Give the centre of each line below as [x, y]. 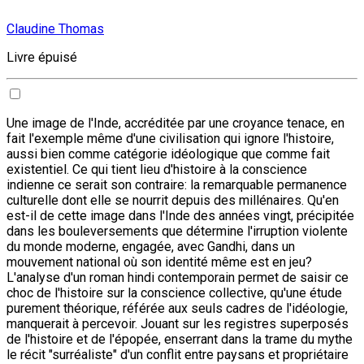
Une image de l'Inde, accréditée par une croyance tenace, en [175, 123]
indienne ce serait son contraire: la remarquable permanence [177, 184]
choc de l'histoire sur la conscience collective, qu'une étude [174, 292]
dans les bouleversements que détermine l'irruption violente [177, 231]
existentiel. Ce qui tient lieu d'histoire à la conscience [157, 169]
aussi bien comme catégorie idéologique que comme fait [168, 154]
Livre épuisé [42, 57]
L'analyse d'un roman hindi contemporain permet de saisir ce [178, 277]
